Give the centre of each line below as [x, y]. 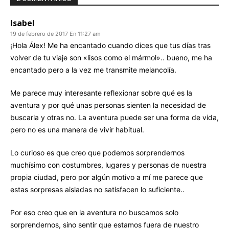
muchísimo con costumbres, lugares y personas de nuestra [108, 165]
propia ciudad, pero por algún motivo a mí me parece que [107, 177]
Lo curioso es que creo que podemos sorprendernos [97, 152]
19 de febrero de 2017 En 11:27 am [55, 33]
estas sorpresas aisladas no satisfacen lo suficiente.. [97, 189]
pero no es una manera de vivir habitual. [77, 129]
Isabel [22, 23]
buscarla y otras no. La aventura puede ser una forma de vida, [114, 117]
